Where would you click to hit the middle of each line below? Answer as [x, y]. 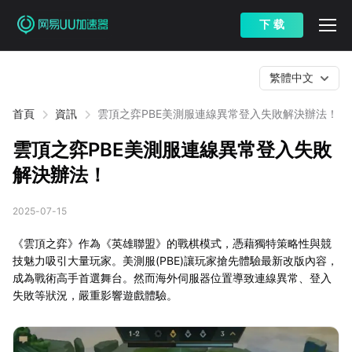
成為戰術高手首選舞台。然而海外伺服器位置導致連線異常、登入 [172, 278]
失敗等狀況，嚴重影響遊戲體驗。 [95, 295]
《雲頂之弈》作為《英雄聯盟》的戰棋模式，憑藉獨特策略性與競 [172, 243]
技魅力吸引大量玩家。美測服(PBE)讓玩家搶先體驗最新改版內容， [175, 260]
